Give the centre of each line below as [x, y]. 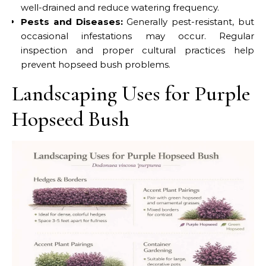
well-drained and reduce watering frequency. [120, 7]
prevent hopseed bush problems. [96, 64]
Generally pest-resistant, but [189, 21]
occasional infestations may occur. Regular [137, 36]
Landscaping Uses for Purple [131, 93]
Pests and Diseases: [72, 21]
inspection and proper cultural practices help [137, 50]
